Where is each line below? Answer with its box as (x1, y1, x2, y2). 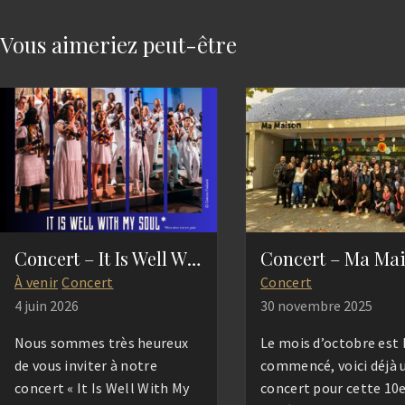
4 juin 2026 (14, 297, 79, 316)
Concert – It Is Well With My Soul (187, 246, 201, 271)
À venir (14, 273, 59, 292)
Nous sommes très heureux (14, 334, 189, 353)
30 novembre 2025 (260, 297, 372, 316)
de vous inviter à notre (14, 356, 157, 375)
